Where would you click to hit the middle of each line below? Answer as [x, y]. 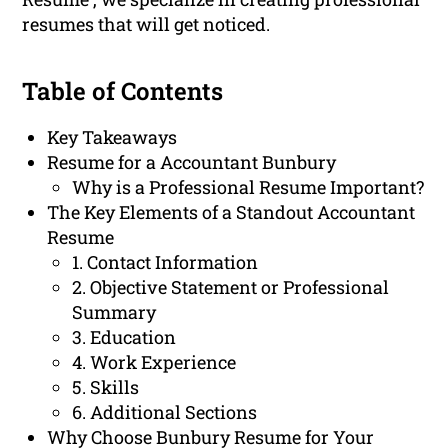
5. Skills [106, 387]
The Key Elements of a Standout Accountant [231, 212]
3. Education [124, 337]
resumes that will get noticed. [146, 24]
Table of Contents [123, 91]
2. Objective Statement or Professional [231, 287]
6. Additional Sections [165, 412]
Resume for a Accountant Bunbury [192, 162]
